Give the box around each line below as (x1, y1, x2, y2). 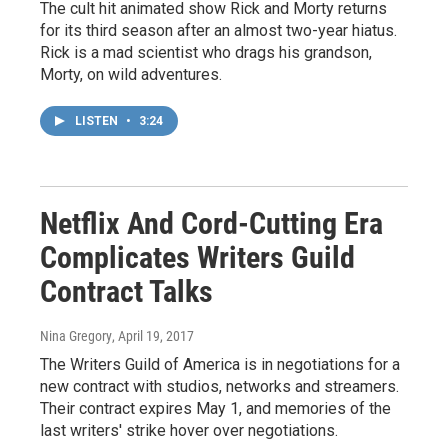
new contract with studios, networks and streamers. (40, 376, 399, 396)
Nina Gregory (40, 327, 112, 344)
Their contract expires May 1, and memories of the (40, 398, 391, 418)
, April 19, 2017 (112, 327, 194, 344)
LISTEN (75, 113, 121, 128)
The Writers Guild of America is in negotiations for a (40, 354, 400, 374)
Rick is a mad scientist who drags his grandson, (40, 42, 372, 62)
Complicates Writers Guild (40, 239, 355, 275)
